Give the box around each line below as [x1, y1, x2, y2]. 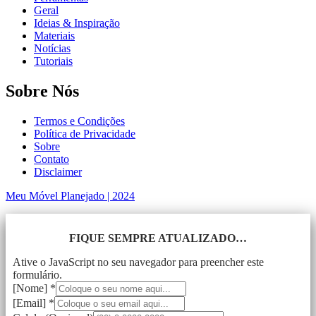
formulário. [13, 269, 62, 281]
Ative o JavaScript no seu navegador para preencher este [13, 256, 264, 269]
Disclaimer [34, 166, 82, 178]
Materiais [34, 30, 75, 42]
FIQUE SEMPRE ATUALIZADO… [69, 232, 247, 245]
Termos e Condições [34, 115, 125, 128]
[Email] [13, 297, 49, 310]
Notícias [34, 42, 71, 55]
